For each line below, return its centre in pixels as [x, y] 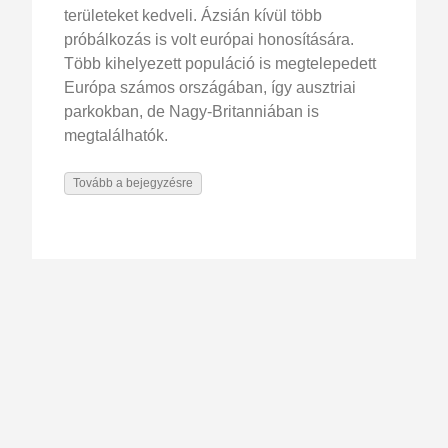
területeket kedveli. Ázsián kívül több [193, 15]
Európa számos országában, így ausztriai [210, 87]
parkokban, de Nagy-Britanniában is [191, 111]
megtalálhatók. [116, 135]
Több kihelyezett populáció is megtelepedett [220, 63]
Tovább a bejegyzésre [133, 182]
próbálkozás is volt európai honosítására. [209, 39]
